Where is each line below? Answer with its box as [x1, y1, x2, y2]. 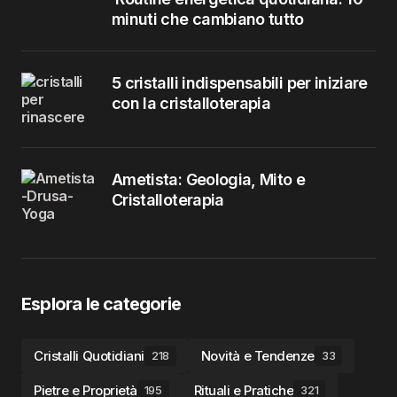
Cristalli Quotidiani [34, 347, 144, 364]
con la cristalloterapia [112, 94, 271, 113]
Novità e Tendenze [200, 347, 315, 364]
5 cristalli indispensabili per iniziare [112, 74, 368, 92]
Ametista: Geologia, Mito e [112, 170, 306, 189]
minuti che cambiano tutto [112, 10, 304, 28]
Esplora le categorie [21, 293, 181, 315]
